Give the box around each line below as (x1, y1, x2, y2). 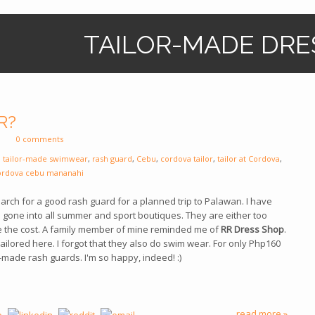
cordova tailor (160, 153, 213, 164)
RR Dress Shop (221, 223, 284, 236)
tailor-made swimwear (3, 153, 88, 164)
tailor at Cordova (217, 153, 280, 164)
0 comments (16, 134, 63, 144)
